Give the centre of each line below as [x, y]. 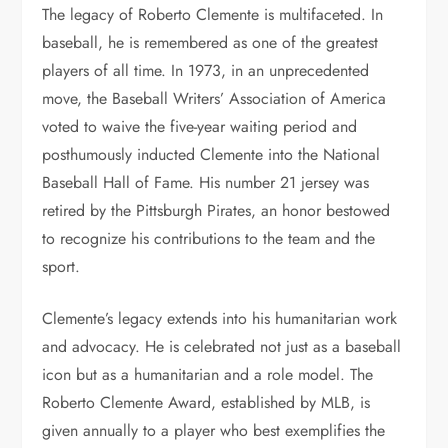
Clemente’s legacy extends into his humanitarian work [220, 318]
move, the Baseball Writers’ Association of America [214, 98]
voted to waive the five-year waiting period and [200, 126]
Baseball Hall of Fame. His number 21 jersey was [206, 182]
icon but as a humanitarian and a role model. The [208, 374]
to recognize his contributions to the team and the [209, 238]
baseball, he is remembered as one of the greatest [210, 42]
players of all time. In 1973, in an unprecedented [206, 70]
